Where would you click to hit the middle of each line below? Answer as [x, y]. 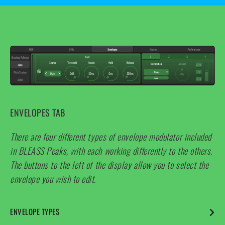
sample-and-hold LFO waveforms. [64, 20]
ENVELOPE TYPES [35, 211]
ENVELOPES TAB [38, 112]
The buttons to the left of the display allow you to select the [109, 164]
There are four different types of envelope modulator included [111, 136]
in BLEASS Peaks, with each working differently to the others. [111, 150]
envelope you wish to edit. [53, 179]
